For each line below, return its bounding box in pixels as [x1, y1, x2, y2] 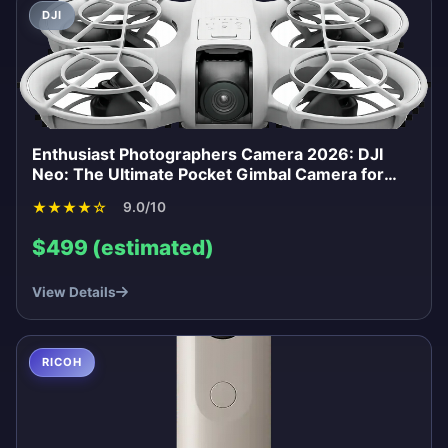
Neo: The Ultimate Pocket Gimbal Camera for [32, 163, 384, 184]
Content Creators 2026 [32, 183, 216, 204]
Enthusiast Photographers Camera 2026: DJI [32, 143, 383, 164]
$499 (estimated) [32, 234, 214, 260]
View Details [32, 283, 116, 300]
